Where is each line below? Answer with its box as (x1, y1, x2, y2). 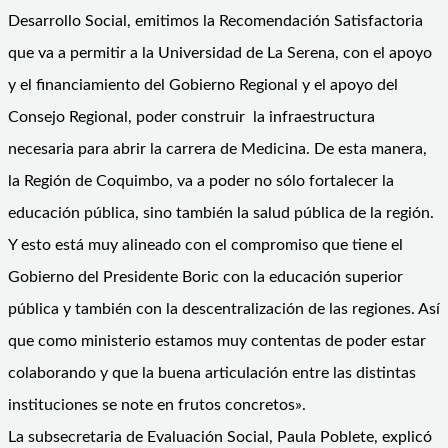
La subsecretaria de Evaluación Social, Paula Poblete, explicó (8, 428, 432, 445)
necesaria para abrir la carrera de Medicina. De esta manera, (8, 140, 427, 157)
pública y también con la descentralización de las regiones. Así (8, 300, 440, 317)
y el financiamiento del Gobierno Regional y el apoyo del (8, 76, 398, 93)
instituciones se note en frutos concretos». (8, 396, 306, 413)
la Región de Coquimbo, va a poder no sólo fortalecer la (8, 172, 394, 189)
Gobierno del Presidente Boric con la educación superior (8, 268, 403, 285)
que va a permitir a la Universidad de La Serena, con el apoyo (8, 44, 432, 61)
